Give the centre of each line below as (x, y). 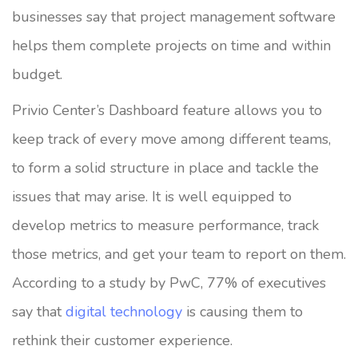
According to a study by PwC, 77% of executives (169, 282)
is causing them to (243, 311)
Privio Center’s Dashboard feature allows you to (167, 110)
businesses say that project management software (174, 16)
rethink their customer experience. (122, 340)
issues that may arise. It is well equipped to (152, 196)
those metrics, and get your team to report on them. (179, 254)
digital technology (124, 311)
